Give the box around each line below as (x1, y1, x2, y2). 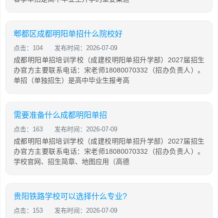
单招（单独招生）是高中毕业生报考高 (14, 76, 129, 84)
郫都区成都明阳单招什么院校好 (14, 29, 123, 38)
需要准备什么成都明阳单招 (14, 110, 107, 119)
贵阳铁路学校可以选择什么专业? (14, 192, 127, 200)
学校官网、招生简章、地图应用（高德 (14, 157, 129, 165)
